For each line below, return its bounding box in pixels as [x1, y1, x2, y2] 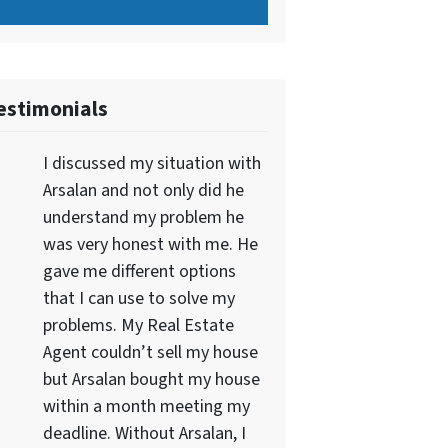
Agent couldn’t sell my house [42, 339, 258, 365]
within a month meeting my [42, 393, 250, 419]
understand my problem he [42, 204, 244, 230]
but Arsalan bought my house [42, 366, 260, 392]
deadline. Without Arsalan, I [42, 420, 246, 446]
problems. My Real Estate [42, 312, 234, 338]
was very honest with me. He [42, 231, 258, 257]
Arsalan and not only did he [42, 177, 244, 203]
